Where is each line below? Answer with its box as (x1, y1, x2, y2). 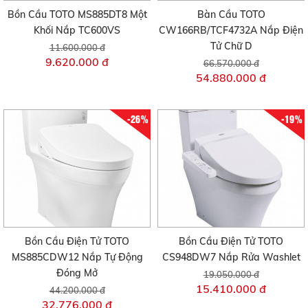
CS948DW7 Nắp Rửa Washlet (162, 250, 300, 263)
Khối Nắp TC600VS (34, 23, 120, 36)
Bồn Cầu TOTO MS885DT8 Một (7, 8, 147, 21)
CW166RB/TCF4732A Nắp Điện (159, 23, 303, 36)
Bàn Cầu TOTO (197, 8, 265, 21)
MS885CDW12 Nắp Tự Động (11, 250, 143, 263)
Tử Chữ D (210, 39, 252, 52)
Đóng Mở (56, 266, 98, 279)
